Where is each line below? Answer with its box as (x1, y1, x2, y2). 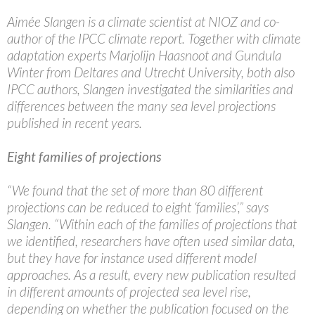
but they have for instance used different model (7, 250, 257, 266)
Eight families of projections (7, 148, 161, 165)
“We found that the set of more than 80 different (7, 182, 263, 199)
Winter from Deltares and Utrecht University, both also (7, 64, 295, 81)
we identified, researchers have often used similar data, (7, 233, 295, 250)
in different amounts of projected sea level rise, (7, 283, 251, 300)
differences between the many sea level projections (7, 98, 276, 115)
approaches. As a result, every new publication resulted (7, 266, 296, 283)
